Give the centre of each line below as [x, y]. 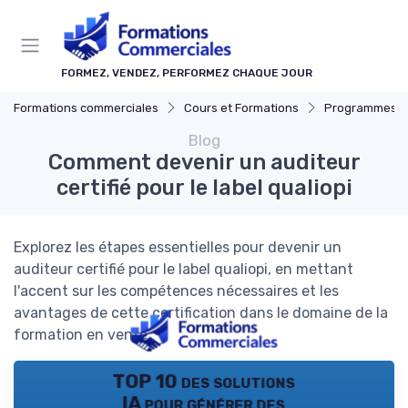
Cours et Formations [241, 107]
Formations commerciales [86, 107]
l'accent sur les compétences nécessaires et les [176, 291]
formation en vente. [82, 334]
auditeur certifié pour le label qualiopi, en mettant [184, 269]
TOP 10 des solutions [204, 382]
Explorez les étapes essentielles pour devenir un [178, 247]
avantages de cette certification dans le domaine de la [201, 312]
